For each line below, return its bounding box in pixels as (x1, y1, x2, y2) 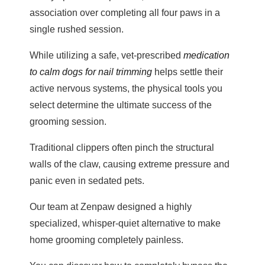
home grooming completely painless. (30, 235, 183, 245)
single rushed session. (30, 24, 124, 35)
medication (183, 50, 230, 61)
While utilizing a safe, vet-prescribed (30, 50, 183, 61)
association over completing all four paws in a (30, 8, 220, 18)
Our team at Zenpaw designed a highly (30, 202, 192, 212)
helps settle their (152, 67, 223, 77)
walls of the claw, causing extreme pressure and (30, 159, 230, 170)
